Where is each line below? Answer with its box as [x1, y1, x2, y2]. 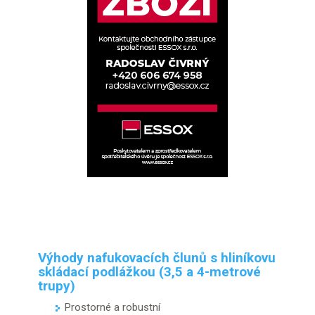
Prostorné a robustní [65, 301, 160, 314]
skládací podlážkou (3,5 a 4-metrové [38, 264, 261, 280]
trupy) [38, 278, 75, 294]
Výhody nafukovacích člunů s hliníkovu [38, 250, 276, 266]
